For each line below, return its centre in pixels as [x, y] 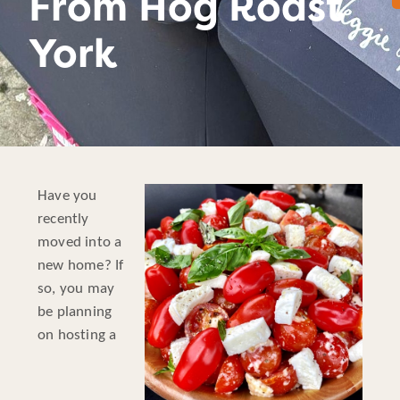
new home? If [81, 265]
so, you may [76, 288]
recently [63, 219]
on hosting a [77, 335]
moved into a [80, 242]
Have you [67, 196]
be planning [75, 312]
